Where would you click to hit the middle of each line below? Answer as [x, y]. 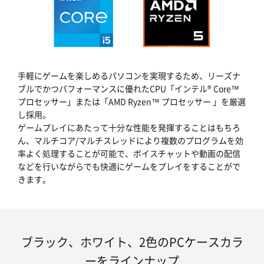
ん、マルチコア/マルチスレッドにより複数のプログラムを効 [131, 140]
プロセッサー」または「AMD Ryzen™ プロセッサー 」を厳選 [132, 101]
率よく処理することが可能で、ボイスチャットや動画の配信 [129, 153]
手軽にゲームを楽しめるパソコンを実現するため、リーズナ [129, 75]
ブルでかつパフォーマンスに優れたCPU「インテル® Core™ [128, 88]
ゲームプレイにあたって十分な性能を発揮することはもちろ [129, 127]
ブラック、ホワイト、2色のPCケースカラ [132, 242]
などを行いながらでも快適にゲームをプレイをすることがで [129, 166]
